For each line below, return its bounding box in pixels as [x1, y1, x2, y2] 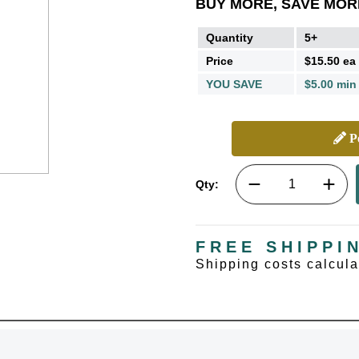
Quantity [206, 31, 253, 44]
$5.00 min [305, 78, 357, 91]
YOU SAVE [206, 78, 262, 91]
